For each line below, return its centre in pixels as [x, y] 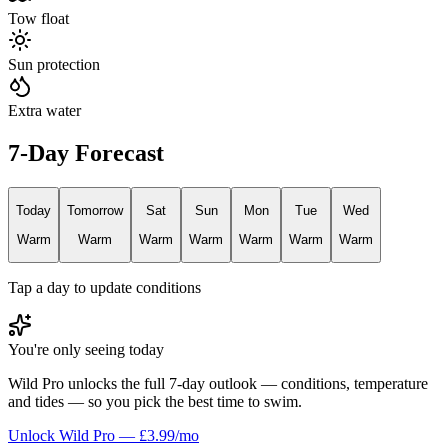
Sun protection [54, 65]
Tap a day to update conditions [104, 287]
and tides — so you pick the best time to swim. [155, 401]
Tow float [38, 19]
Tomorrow [95, 211]
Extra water [44, 111]
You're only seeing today [86, 349]
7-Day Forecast [86, 152]
